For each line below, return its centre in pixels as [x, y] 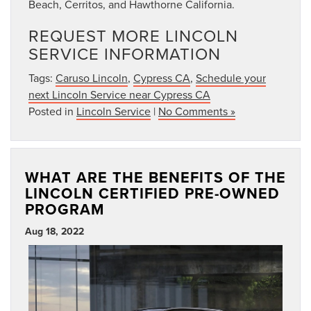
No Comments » [197, 111]
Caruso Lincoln [92, 77]
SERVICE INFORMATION [125, 53]
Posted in [52, 111]
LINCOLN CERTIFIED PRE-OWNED [152, 193]
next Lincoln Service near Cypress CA [119, 94]
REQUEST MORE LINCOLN [133, 35]
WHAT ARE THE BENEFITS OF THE [155, 177]
